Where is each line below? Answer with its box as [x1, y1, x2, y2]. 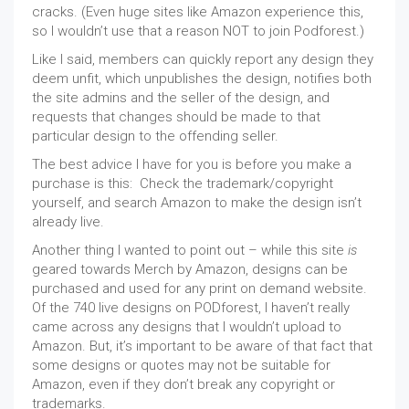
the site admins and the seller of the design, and [32, 89, 330, 106]
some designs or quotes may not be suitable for [32, 356, 330, 373]
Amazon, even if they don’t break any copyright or [32, 375, 335, 393]
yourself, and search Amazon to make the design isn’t [32, 194, 362, 211]
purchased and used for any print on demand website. [32, 279, 367, 297]
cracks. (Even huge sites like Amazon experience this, [32, 3, 363, 20]
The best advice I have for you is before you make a [32, 155, 351, 173]
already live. [32, 213, 104, 230]
